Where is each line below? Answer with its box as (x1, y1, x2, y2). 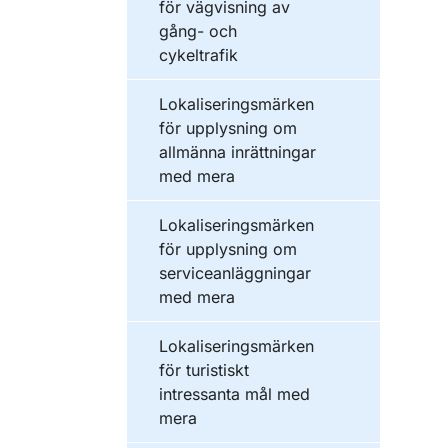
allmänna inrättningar (159, 142, 316, 162)
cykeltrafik (159, 45, 238, 65)
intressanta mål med (159, 384, 310, 404)
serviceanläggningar (159, 263, 311, 283)
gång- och (159, 21, 237, 41)
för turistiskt (159, 360, 249, 380)
